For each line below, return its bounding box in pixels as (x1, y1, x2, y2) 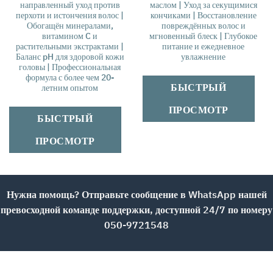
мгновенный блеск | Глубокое (149, 30, 257, 41)
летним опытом (41, 82, 98, 93)
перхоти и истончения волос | (16, 10, 124, 21)
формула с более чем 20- (25, 72, 115, 83)
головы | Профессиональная (19, 62, 121, 73)
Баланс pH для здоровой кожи (15, 51, 124, 62)
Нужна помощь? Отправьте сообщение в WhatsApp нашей (6, 188, 267, 200)
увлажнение (181, 51, 225, 62)
